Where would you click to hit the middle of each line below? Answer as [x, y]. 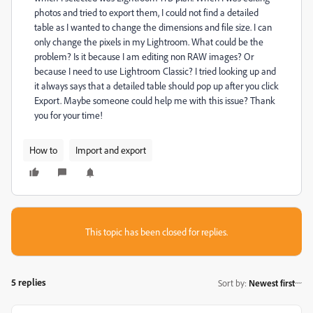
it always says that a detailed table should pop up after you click [156, 86]
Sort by [231, 283]
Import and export [111, 150]
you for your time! [68, 115]
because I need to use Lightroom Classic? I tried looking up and [155, 71]
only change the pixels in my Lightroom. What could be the [149, 42]
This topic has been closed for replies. [156, 232]
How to [43, 150]
